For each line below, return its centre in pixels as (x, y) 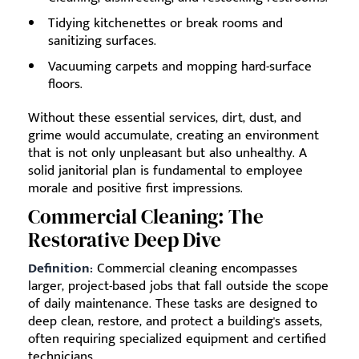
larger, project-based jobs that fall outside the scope (178, 286)
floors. (65, 84)
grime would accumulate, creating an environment (173, 135)
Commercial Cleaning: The (146, 216)
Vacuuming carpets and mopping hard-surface (180, 67)
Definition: (61, 268)
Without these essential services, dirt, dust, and (165, 118)
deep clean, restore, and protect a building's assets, (175, 321)
